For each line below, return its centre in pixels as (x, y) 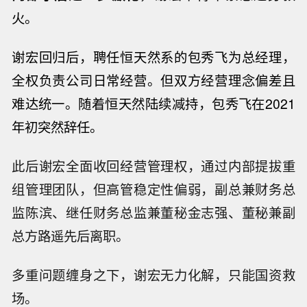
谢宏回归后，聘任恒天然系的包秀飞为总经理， (153, 57)
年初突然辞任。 (58, 127)
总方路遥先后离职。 (71, 236)
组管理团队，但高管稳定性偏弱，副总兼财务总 (153, 189)
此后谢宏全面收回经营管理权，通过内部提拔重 (153, 166)
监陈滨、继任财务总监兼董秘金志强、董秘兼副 (153, 213)
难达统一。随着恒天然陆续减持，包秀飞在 (138, 104)
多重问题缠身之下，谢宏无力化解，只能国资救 (153, 274)
